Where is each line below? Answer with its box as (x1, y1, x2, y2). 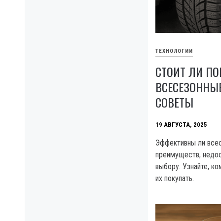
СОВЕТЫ (155, 93, 193, 111)
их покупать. (155, 174, 194, 184)
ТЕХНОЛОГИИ (155, 47, 193, 54)
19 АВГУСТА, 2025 (155, 120, 207, 128)
